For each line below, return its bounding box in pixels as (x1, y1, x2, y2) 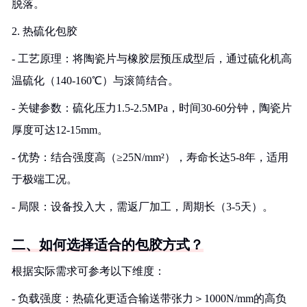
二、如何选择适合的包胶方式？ (12, 237, 204, 252)
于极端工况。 (12, 173, 77, 185)
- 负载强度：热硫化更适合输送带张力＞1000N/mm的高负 (12, 293, 286, 304)
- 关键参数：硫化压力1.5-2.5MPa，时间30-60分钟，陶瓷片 (12, 102, 292, 114)
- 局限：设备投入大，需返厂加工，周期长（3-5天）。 (12, 201, 273, 212)
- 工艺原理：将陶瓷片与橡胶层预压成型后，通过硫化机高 (12, 53, 292, 64)
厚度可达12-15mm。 (12, 124, 108, 136)
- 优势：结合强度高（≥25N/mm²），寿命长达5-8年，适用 (12, 151, 288, 163)
